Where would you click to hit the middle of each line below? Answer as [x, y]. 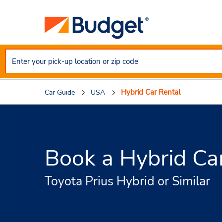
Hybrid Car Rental [151, 92]
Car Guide [60, 92]
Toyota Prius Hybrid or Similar [127, 181]
